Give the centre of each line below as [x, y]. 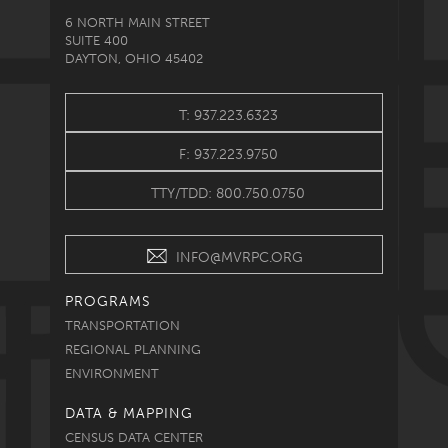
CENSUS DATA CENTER [134, 437]
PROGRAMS [108, 301]
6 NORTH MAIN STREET [137, 22]
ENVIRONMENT [112, 373]
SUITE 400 [96, 40]
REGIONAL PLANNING [133, 349]
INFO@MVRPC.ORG [239, 257]
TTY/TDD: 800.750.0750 [228, 193]
